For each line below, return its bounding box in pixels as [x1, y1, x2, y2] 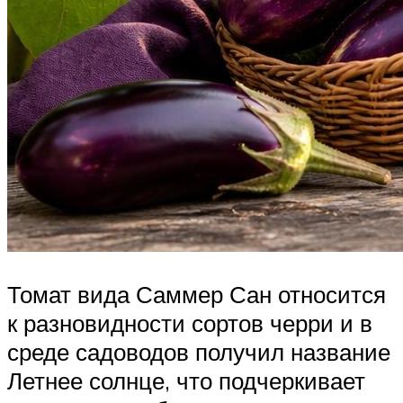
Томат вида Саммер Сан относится [7, 280, 386, 309]
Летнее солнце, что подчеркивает [7, 366, 365, 396]
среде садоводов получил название [7, 337, 390, 367]
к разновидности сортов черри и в [7, 309, 372, 338]
